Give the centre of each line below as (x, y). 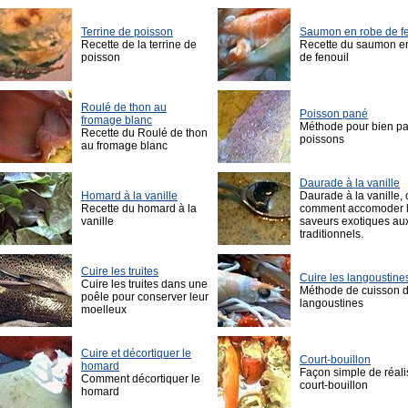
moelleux (104, 310)
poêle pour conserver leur (145, 297)
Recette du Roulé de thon (144, 133)
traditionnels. (331, 235)
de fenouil (324, 58)
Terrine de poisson (127, 32)
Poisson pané (334, 114)
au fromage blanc (124, 146)
